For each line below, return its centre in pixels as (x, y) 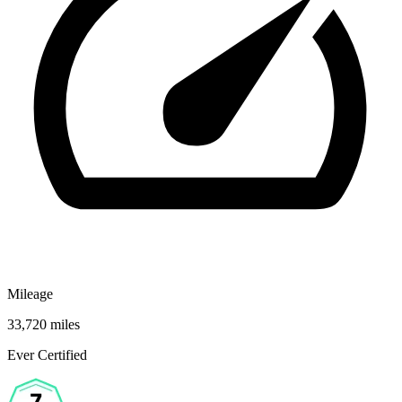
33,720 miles (44, 324)
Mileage (30, 293)
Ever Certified (47, 354)
